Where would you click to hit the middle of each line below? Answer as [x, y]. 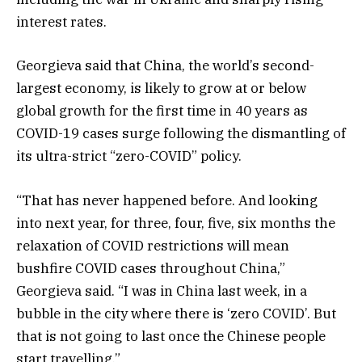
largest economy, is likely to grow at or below [161, 88]
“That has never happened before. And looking [167, 200]
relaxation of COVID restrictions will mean [153, 245]
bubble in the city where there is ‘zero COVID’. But [176, 313]
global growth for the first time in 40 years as [162, 111]
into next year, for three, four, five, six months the [176, 223]
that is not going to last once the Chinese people [171, 336]
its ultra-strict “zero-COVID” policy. [129, 156]
